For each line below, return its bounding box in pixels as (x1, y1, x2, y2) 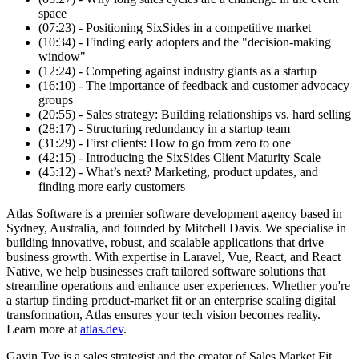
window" (38, 50, 86, 64)
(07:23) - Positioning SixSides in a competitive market (38, 21, 311, 35)
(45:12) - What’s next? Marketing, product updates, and (38, 165, 318, 179)
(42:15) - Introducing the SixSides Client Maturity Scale (38, 151, 321, 165)
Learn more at (6, 322, 80, 337)
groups (38, 93, 73, 107)
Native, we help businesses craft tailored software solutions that (6, 264, 325, 279)
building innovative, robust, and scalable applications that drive (6, 236, 324, 250)
